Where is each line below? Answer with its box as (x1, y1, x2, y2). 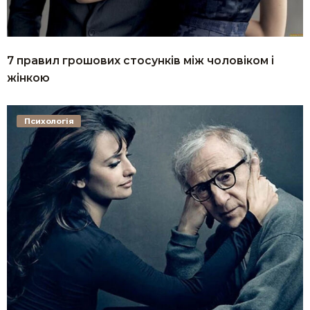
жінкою (7, 71, 50, 85)
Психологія (24, 116, 74, 126)
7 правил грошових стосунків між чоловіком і (7, 54, 274, 68)
